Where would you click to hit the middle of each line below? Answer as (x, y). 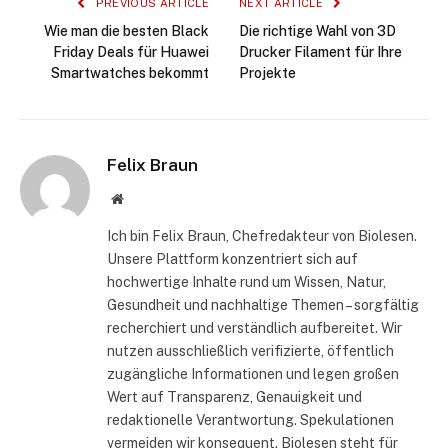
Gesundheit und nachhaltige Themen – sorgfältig (263, 305)
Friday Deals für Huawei (131, 52)
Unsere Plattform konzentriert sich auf (232, 259)
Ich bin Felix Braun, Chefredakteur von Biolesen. (262, 236)
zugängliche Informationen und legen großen (253, 374)
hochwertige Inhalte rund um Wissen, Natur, (246, 282)
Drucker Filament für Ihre (320, 52)
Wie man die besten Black (126, 31)
